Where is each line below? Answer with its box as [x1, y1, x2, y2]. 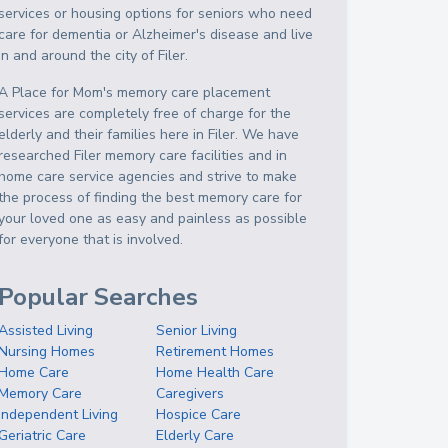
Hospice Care [156, 405, 242, 424]
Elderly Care [156, 426, 235, 445]
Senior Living [156, 321, 238, 340]
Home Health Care [156, 363, 275, 382]
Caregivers [156, 384, 225, 403]
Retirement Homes [156, 342, 275, 361]
